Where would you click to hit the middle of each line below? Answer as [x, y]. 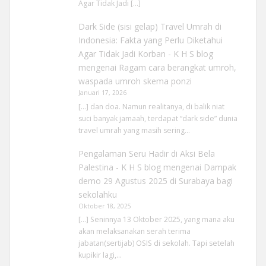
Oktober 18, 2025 [104, 206]
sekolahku [97, 194]
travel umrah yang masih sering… [134, 130]
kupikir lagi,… [100, 255]
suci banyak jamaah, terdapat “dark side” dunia [158, 118]
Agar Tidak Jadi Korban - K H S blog [145, 54]
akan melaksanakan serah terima [134, 232]
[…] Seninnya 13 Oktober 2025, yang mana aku [156, 220]
